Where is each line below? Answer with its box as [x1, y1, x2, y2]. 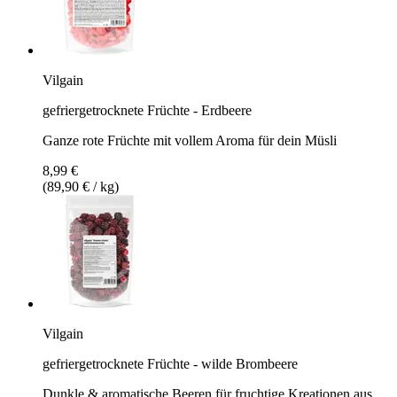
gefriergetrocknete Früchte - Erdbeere [43, 102, 252, 118]
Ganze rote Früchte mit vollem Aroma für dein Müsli [43, 132, 337, 148]
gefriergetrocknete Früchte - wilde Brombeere [43, 355, 298, 371]
